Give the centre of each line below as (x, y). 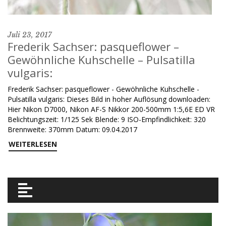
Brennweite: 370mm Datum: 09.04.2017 (72, 129)
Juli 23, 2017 (30, 35)
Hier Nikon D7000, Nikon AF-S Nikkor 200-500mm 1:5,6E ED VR (111, 109)
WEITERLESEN (33, 144)
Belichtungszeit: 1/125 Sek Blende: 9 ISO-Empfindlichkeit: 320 (107, 119)
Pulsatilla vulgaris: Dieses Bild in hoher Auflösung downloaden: (109, 99)
